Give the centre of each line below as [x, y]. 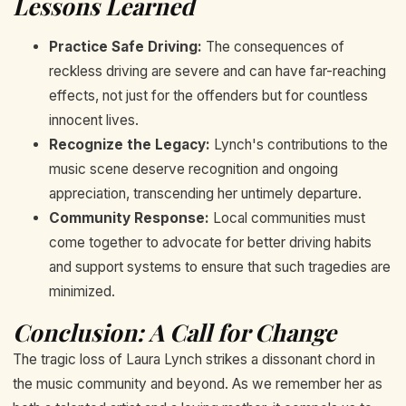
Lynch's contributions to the [299, 145]
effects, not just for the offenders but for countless [208, 96]
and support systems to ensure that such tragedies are [220, 267]
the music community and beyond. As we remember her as [198, 383]
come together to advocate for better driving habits [210, 243]
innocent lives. [94, 121]
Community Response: [129, 218]
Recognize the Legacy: [130, 145]
